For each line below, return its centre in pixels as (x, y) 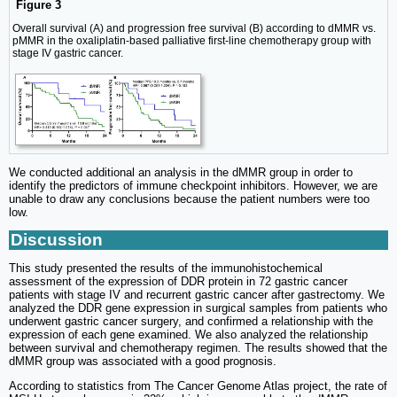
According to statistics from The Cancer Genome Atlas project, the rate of (198, 386)
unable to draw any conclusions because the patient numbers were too (189, 199)
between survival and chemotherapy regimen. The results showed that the (198, 348)
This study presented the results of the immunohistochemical (166, 269)
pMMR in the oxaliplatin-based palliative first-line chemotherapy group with (192, 41)
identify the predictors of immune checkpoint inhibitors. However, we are (193, 186)
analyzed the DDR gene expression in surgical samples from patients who (198, 308)
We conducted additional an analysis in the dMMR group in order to (181, 173)
